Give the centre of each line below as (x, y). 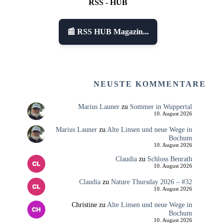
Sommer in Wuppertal (161, 106)
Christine (84, 205)
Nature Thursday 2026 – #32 (151, 182)
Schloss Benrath (169, 159)
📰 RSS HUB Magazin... (108, 31)
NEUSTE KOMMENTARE (150, 84)
